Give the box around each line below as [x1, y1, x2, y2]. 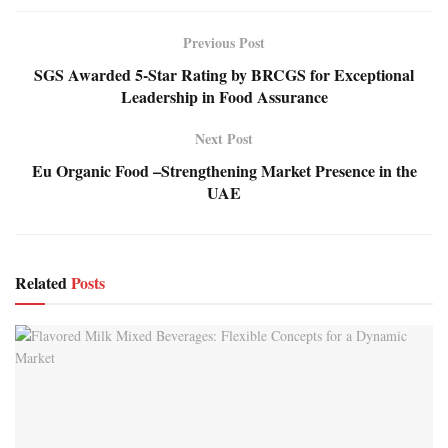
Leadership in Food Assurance [120, 85, 328, 109]
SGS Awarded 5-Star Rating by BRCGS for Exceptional [34, 63, 414, 87]
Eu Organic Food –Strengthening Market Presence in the [31, 159, 417, 183]
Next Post [195, 128, 253, 150]
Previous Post [183, 32, 265, 54]
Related [15, 271, 67, 295]
